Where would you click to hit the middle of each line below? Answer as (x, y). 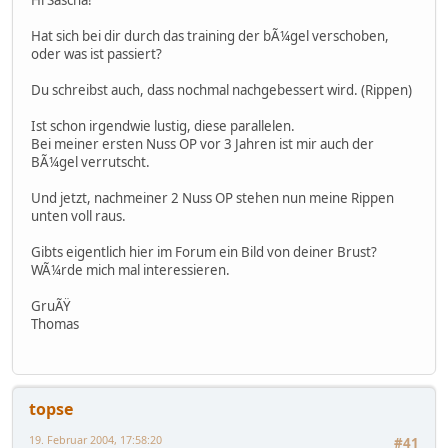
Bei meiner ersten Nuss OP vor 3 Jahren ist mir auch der (202, 143)
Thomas (55, 323)
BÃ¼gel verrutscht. (90, 161)
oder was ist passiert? (96, 53)
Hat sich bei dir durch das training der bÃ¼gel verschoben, (210, 35)
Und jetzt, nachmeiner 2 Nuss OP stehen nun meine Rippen (212, 197)
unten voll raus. (78, 215)
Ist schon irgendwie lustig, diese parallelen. (163, 125)
